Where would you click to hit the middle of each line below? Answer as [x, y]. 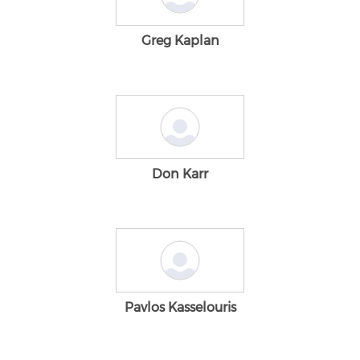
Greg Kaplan [180, 41]
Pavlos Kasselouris [180, 307]
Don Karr [180, 174]
